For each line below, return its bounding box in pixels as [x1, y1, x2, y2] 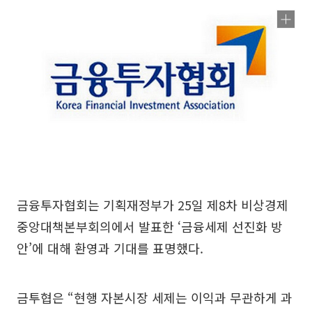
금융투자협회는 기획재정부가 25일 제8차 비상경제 [17, 195, 288, 214]
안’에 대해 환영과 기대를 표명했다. [17, 238, 203, 257]
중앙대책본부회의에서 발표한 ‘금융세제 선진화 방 [17, 217, 283, 235]
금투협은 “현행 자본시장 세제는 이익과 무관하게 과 [17, 288, 292, 306]
